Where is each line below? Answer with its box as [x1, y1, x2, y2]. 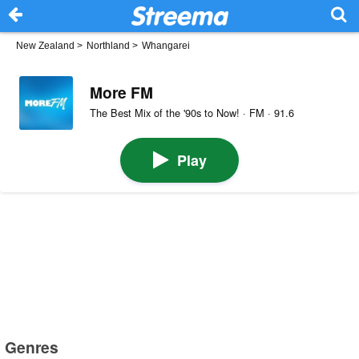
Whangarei [142, 40, 190, 51]
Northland [87, 40, 130, 51]
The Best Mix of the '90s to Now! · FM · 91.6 [89, 105, 294, 121]
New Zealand [16, 40, 75, 51]
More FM [89, 80, 153, 103]
